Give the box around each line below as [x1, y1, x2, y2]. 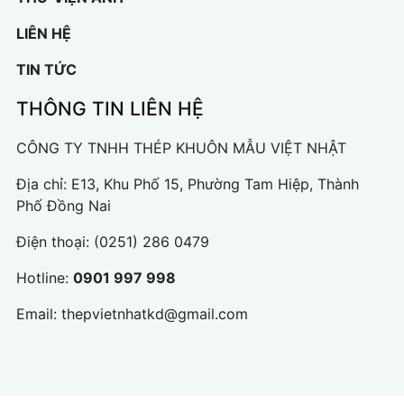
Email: [16, 305, 61, 323]
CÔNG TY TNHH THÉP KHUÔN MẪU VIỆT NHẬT [16, 139, 346, 157]
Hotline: [16, 269, 73, 287]
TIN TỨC [16, 60, 77, 78]
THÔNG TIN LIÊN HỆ [16, 97, 204, 120]
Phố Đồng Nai [16, 197, 111, 215]
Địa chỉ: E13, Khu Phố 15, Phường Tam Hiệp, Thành [16, 175, 359, 193]
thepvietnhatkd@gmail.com [61, 305, 248, 323]
